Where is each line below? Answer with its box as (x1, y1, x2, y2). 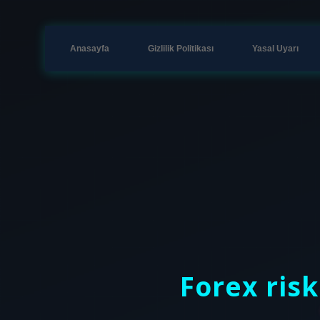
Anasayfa (70, 44, 109, 54)
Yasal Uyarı (252, 44, 299, 54)
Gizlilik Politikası (148, 44, 214, 54)
